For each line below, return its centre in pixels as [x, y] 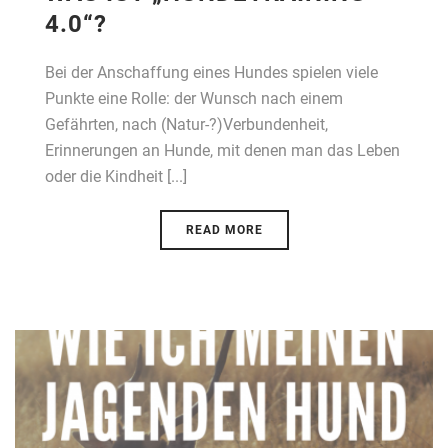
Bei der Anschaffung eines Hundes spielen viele [211, 72]
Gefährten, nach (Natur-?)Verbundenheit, [186, 124]
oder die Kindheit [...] [116, 176]
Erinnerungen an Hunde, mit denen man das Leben [222, 150]
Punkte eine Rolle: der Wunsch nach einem [194, 98]
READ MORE [224, 229]
